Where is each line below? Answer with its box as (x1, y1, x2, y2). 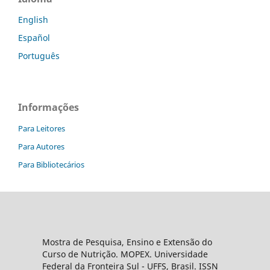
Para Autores (18, 141, 64, 152)
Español (18, 32, 50, 44)
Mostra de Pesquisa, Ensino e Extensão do (42, 236, 212, 248)
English (18, 14, 48, 26)
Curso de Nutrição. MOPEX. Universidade (42, 248, 208, 260)
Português (18, 50, 60, 62)
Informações (18, 101, 79, 115)
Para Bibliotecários (18, 159, 84, 170)
